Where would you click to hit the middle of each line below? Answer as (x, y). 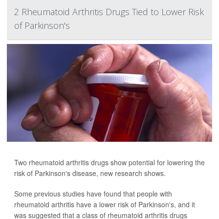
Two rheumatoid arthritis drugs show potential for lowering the (109, 162)
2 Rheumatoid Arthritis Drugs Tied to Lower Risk (109, 12)
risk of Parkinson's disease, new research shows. (90, 173)
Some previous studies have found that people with (93, 194)
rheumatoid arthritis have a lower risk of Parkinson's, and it (105, 204)
